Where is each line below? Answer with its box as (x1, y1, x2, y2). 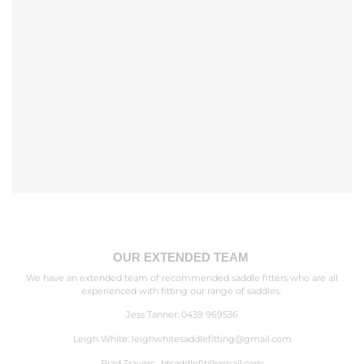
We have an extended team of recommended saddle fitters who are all (26, 272, 338, 284)
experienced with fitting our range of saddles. (80, 285, 284, 297)
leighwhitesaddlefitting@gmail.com (131, 333, 292, 344)
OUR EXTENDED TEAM (112, 251, 252, 265)
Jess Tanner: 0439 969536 (126, 310, 238, 321)
